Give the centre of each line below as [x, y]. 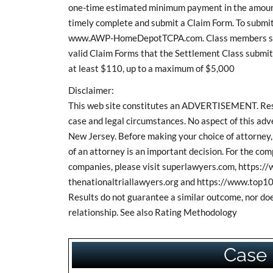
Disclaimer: [91, 90]
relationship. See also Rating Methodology [153, 212]
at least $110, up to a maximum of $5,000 [151, 69]
